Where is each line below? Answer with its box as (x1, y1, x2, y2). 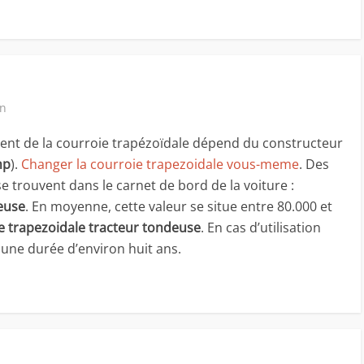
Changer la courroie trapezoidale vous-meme (21, 155, 299, 174)
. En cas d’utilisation (201, 219, 321, 237)
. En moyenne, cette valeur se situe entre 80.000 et (25, 197, 332, 216)
